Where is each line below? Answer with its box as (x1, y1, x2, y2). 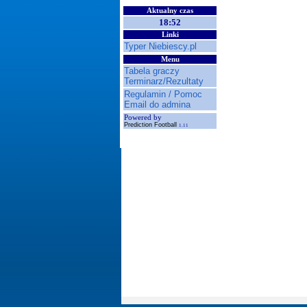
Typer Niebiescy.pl (124, 41, 197, 51)
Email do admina (124, 99, 191, 110)
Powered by (124, 114, 162, 121)
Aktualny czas (147, 7, 193, 14)
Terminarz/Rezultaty (124, 76, 204, 86)
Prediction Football (124, 121, 179, 128)
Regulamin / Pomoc (124, 89, 202, 99)
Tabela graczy (124, 66, 180, 76)
